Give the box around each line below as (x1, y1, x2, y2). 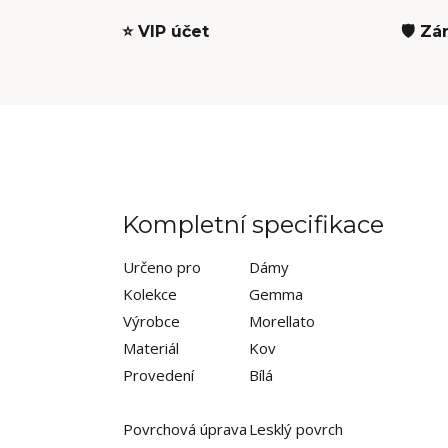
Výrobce (123, 311, 180, 331)
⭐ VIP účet (122, 22, 209, 41)
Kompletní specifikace (122, 210, 384, 239)
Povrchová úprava (123, 419, 247, 439)
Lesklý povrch (249, 419, 343, 439)
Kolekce (123, 284, 177, 304)
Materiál (123, 338, 179, 358)
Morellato (249, 311, 315, 331)
